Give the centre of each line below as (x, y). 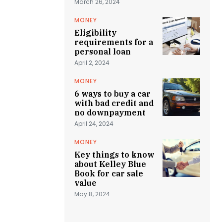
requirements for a (114, 42)
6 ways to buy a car (112, 94)
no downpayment (110, 112)
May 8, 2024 (92, 194)
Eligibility (95, 33)
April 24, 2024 (94, 124)
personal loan (103, 52)
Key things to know (114, 155)
